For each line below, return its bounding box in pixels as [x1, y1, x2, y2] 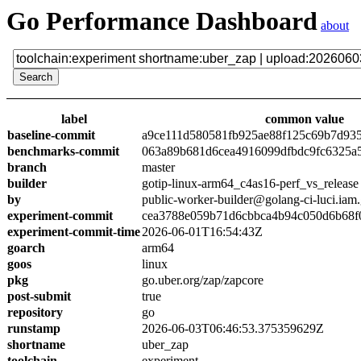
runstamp [7, 322, 60, 335]
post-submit [7, 289, 71, 303]
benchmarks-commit [7, 144, 119, 158]
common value [264, 112, 344, 126]
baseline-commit [7, 128, 95, 142]
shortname [7, 338, 65, 351]
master [142, 160, 175, 174]
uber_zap [142, 338, 189, 351]
